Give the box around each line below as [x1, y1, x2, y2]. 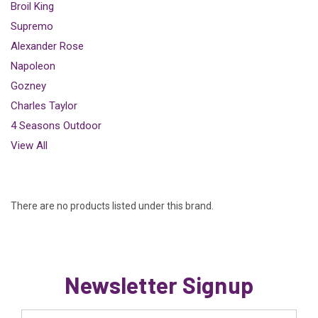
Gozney [11, 79, 46, 92]
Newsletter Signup [64, 270, 254, 298]
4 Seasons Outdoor [11, 119, 102, 132]
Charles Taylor [11, 99, 77, 112]
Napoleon [11, 59, 55, 72]
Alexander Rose [11, 39, 84, 53]
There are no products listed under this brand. [11, 199, 214, 212]
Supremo [11, 19, 53, 33]
